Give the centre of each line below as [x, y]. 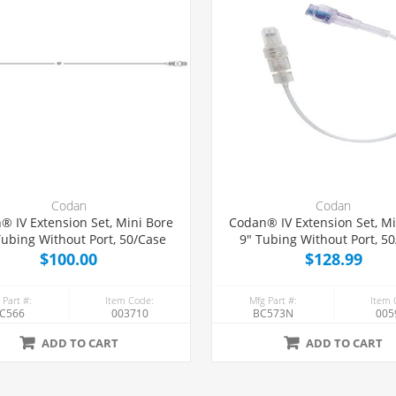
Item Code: [130, 301]
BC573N [273, 314]
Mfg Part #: [273, 301]
